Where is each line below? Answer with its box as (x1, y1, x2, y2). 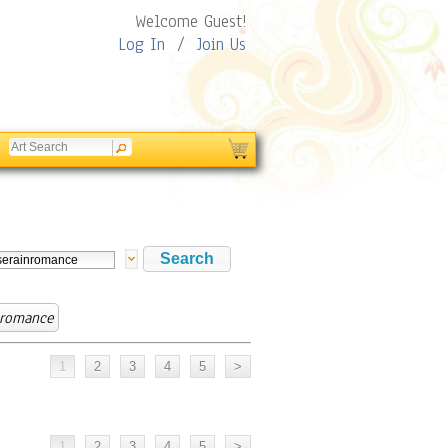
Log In (118, 33, 165, 56)
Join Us (197, 33, 246, 56)
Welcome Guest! (135, 10, 246, 33)
